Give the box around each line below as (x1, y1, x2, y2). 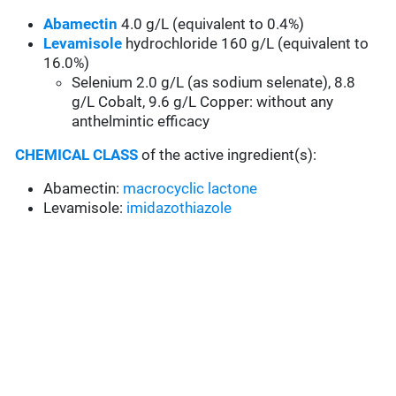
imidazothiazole (126, 199, 232, 217)
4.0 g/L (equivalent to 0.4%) (118, 15, 305, 34)
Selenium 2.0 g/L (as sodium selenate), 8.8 (72, 73, 356, 92)
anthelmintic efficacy (72, 112, 210, 131)
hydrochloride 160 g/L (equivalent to (122, 34, 369, 53)
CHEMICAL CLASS (15, 146, 139, 164)
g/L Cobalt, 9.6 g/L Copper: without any (72, 93, 334, 111)
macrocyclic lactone (123, 179, 258, 198)
